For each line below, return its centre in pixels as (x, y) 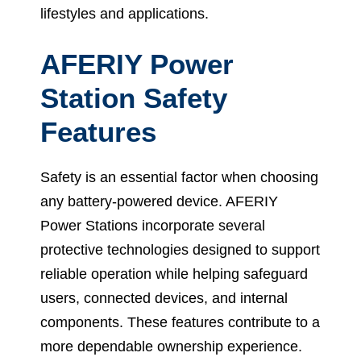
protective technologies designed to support (180, 250)
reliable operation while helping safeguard (174, 274)
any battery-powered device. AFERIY (159, 202)
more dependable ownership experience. (171, 347)
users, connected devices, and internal (164, 299)
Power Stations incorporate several (153, 226)
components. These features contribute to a (180, 323)
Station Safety (134, 98)
